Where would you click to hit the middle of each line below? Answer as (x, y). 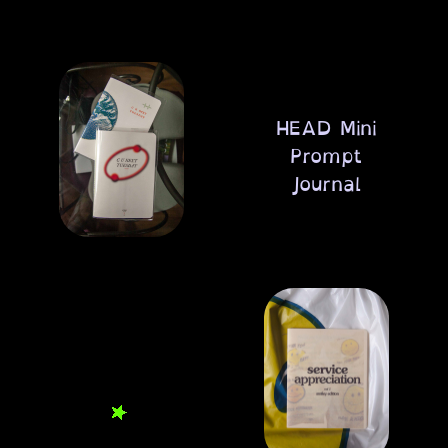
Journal (326, 183)
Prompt (326, 155)
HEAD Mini (326, 127)
